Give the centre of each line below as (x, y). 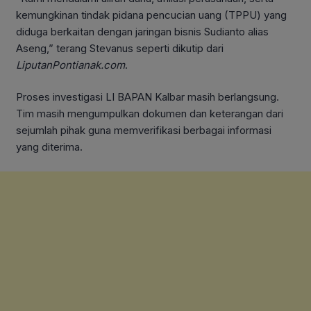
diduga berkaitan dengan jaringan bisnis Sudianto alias (142, 31)
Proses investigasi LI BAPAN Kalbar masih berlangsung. (148, 97)
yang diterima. (49, 147)
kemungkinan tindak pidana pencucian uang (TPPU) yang (151, 15)
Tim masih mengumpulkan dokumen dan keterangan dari (150, 114)
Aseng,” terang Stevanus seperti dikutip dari (120, 48)
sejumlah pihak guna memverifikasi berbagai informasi (144, 131)
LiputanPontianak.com (70, 65)
